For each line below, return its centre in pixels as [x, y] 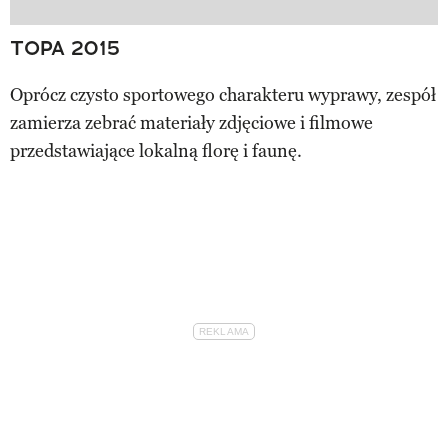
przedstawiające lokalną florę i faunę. [156, 151]
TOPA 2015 [65, 48]
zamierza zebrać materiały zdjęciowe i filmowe [191, 123]
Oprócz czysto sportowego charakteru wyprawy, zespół [223, 95]
